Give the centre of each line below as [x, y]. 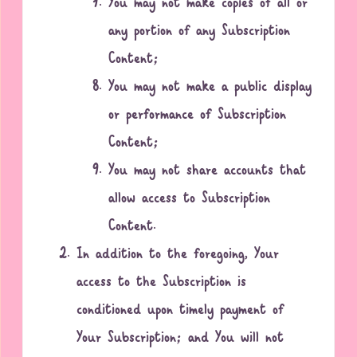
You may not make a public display [210, 88]
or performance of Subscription [198, 116]
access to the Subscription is [162, 283]
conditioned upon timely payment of [180, 311]
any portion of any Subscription [200, 32]
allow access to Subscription [190, 199]
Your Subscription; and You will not [180, 339]
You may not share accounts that [208, 171]
